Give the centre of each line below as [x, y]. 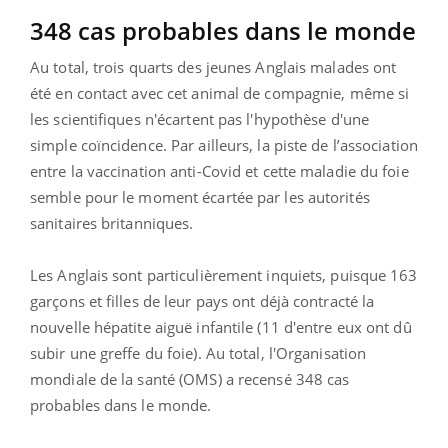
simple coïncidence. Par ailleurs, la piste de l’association [224, 144]
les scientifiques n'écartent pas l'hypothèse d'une [200, 118]
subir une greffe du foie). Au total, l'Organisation [198, 352]
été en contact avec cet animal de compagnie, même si [220, 92]
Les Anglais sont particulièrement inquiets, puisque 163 [224, 274]
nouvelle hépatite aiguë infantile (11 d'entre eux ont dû [221, 326]
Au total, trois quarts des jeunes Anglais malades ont [213, 66]
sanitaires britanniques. [112, 222]
